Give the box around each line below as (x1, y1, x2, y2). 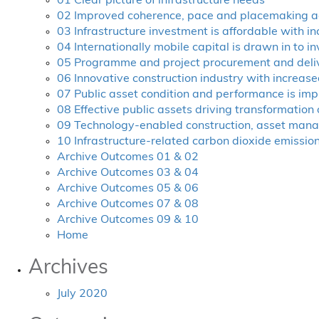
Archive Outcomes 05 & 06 (57, 183, 199, 194)
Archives (28, 258, 108, 278)
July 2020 (57, 288, 108, 300)
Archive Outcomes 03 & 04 (57, 167, 199, 179)
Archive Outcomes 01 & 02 (57, 152, 199, 163)
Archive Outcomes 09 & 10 (57, 214, 199, 226)
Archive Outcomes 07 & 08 (57, 199, 199, 210)
